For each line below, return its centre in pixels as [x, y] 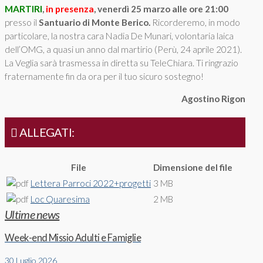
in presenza [70, 9]
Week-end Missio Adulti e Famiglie [73, 237]
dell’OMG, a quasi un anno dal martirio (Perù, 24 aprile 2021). [123, 49]
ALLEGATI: [46, 132]
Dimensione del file [193, 168]
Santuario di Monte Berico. [95, 22]
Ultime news [32, 215]
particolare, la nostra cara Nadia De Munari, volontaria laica [119, 36]
